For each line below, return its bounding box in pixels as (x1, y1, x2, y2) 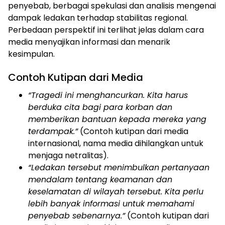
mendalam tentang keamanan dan (28, 173, 172, 185)
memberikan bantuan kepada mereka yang (28, 113, 206, 125)
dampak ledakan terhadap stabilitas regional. (8, 12, 188, 24)
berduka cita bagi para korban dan (28, 101, 172, 113)
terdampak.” (28, 125, 78, 137)
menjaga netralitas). (28, 149, 108, 161)
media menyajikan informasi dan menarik (8, 36, 170, 48)
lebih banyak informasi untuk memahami (28, 197, 194, 209)
